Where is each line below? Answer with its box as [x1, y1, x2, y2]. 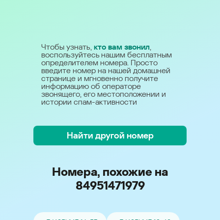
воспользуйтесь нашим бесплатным [41, 50, 172, 59]
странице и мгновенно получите [41, 74, 158, 83]
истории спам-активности [41, 97, 137, 107]
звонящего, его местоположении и [41, 89, 166, 99]
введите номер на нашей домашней [41, 66, 170, 75]
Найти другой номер [66, 130, 154, 140]
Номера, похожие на [52, 165, 168, 179]
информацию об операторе [41, 82, 141, 91]
